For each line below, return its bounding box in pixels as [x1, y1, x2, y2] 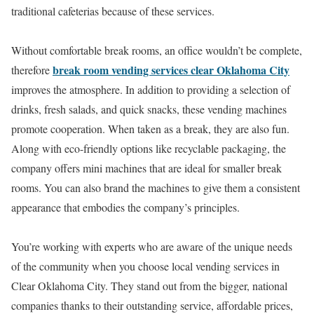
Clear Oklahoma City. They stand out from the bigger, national [11, 278, 287, 293]
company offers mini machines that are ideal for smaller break [11, 161, 282, 175]
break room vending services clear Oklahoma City [53, 62, 289, 78]
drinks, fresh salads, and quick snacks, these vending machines [11, 102, 287, 116]
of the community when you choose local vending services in [11, 259, 280, 273]
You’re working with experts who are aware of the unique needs [11, 239, 292, 254]
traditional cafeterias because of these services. [11, 4, 214, 18]
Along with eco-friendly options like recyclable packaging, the [11, 141, 286, 156]
